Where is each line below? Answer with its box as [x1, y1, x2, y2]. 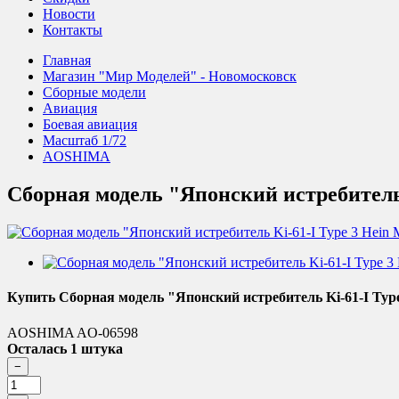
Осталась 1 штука [7, 340, 123, 356]
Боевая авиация [43, 117, 137, 133]
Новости [43, 6, 95, 22]
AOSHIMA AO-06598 [7, 324, 138, 340]
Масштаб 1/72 [43, 133, 126, 149]
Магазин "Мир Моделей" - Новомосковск [43, 69, 297, 85]
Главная [43, 53, 91, 69]
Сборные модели [43, 85, 146, 101]
